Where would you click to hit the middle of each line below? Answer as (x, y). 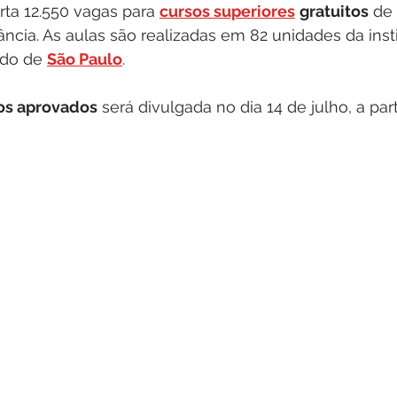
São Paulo (85, 59)
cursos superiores (227, 11)
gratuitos (334, 11)
